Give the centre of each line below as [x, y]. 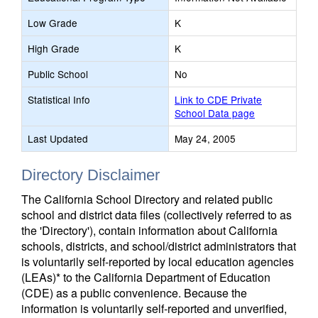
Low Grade [53, 23]
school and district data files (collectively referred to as [157, 215]
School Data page [215, 113]
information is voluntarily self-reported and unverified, [154, 308]
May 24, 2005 [205, 138]
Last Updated [58, 138]
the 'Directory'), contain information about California [149, 230]
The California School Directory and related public [147, 199]
